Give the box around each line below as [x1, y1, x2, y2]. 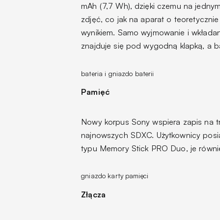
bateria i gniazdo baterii [81, 69, 154, 78]
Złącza [81, 189, 106, 199]
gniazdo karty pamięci [81, 171, 149, 180]
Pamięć [81, 86, 110, 97]
